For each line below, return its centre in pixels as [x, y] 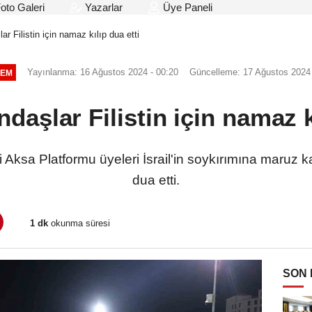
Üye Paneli [186, 7]
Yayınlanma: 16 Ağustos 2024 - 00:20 [103, 72]
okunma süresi [79, 223]
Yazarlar [102, 7]
